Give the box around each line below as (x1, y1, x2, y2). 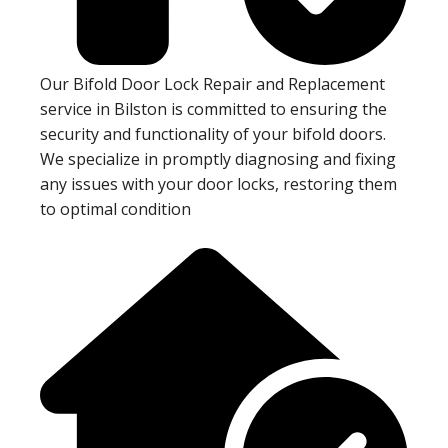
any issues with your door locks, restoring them (40, 173, 397, 196)
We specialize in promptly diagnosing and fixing (40, 148, 396, 171)
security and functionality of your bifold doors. (40, 123, 386, 146)
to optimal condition (40, 198, 191, 221)
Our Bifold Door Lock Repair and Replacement (40, 73, 385, 96)
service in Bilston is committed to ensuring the (40, 98, 387, 121)
